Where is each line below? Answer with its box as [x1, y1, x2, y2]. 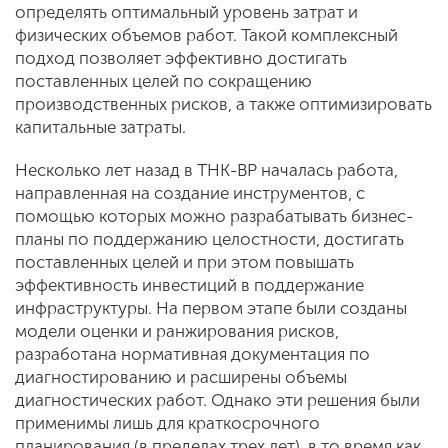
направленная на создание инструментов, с [15, 183, 365, 203]
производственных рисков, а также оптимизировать [15, 94, 432, 114]
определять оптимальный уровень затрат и [15, 2, 358, 22]
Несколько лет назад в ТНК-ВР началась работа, [15, 160, 398, 180]
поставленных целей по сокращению [15, 71, 312, 91]
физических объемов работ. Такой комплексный [15, 25, 398, 45]
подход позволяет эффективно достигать [15, 48, 347, 68]
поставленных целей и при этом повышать [15, 252, 354, 272]
